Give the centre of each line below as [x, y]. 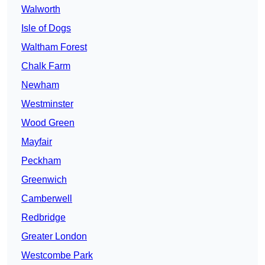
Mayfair [37, 142]
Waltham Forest [54, 47]
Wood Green [48, 123]
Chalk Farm [46, 66]
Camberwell [47, 199]
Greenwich [44, 180]
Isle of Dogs [46, 28]
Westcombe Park [57, 256]
